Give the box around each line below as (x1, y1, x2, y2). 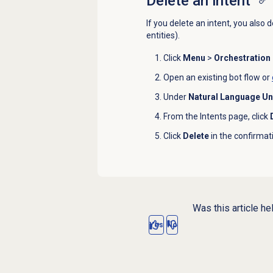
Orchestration (213, 53, 271, 63)
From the (163, 112, 200, 122)
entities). (146, 30, 180, 41)
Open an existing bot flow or (163, 73, 272, 83)
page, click (226, 112, 270, 122)
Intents (199, 112, 227, 122)
